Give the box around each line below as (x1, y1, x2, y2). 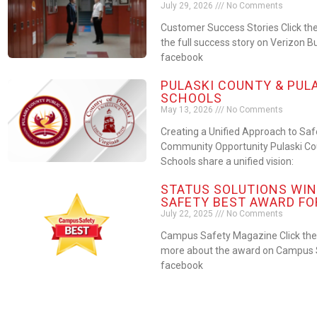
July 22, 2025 (160, 208, 215, 219)
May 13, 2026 (160, 104, 215, 115)
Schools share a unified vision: (160, 155, 294, 167)
